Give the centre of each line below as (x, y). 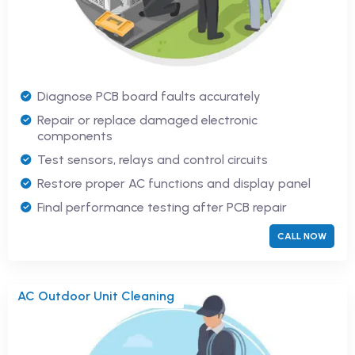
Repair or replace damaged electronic (147, 120)
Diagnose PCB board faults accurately (149, 96)
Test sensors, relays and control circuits (153, 159)
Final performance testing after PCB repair (162, 207)
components (75, 136)
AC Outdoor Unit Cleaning (96, 296)
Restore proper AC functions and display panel (174, 183)
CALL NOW (302, 236)
